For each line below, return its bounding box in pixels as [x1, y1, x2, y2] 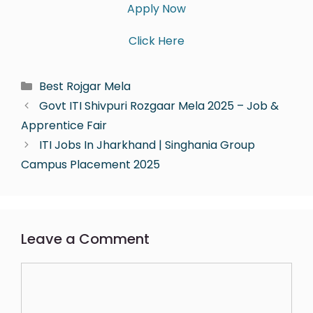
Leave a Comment [21, 228, 150, 249]
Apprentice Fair [21, 117, 107, 133]
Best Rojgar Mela [38, 78, 131, 94]
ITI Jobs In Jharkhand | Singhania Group [38, 136, 255, 153]
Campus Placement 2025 [21, 156, 160, 173]
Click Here [129, 33, 184, 50]
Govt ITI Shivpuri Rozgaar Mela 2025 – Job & [38, 97, 279, 114]
